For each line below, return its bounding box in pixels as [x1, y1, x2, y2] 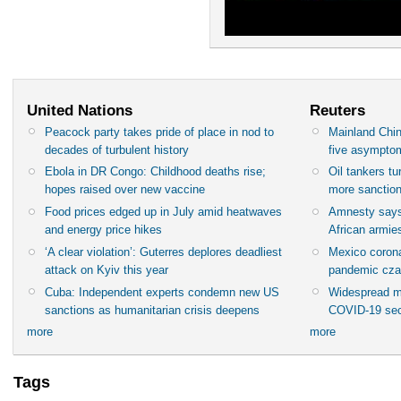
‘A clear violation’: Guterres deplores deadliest [45, 244, 283, 259]
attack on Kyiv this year [45, 262, 169, 277]
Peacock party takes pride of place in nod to [45, 124, 275, 139]
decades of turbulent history [45, 142, 190, 157]
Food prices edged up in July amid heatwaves [45, 205, 283, 219]
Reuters [310, 101, 366, 120]
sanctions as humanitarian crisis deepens [45, 303, 260, 317]
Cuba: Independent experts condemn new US [45, 285, 280, 299]
